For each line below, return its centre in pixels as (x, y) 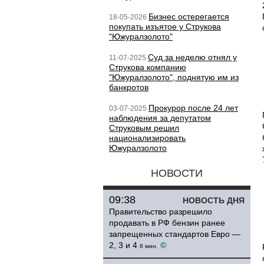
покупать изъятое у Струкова (165, 27)
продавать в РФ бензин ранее (167, 223)
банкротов (129, 87)
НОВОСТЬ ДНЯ (214, 200)
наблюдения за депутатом (160, 118)
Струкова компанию (148, 67)
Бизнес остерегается (189, 16)
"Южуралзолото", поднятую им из (174, 77)
